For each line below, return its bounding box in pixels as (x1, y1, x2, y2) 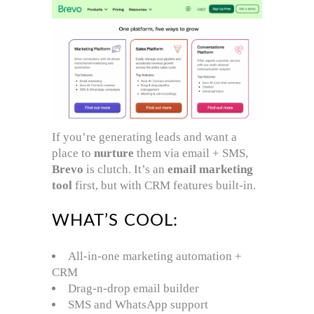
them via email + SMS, (134, 146, 248, 161)
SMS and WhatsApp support (68, 298, 208, 312)
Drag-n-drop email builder (68, 282, 199, 296)
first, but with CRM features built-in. (72, 179, 256, 193)
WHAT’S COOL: (52, 212, 178, 230)
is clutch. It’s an (83, 163, 168, 177)
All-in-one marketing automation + (68, 250, 242, 264)
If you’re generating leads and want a (52, 130, 237, 144)
